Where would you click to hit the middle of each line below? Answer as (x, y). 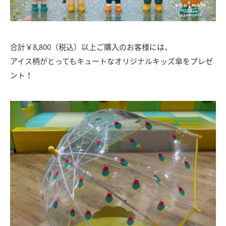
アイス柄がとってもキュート (59, 61)
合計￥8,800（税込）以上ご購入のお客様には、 (91, 47)
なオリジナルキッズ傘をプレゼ (160, 61)
